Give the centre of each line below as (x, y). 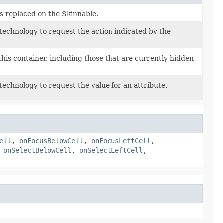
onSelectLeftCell (111, 151)
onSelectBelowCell (37, 151)
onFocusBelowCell (51, 141)
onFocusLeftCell (121, 141)
